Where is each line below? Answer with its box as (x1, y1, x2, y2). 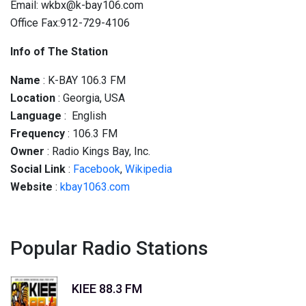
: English (61, 109, 107, 122)
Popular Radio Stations (10, 237, 208, 260)
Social (10, 163, 42, 176)
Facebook (73, 163, 120, 176)
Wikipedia (125, 163, 172, 176)
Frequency (10, 127, 65, 140)
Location (10, 92, 55, 105)
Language (10, 109, 61, 122)
